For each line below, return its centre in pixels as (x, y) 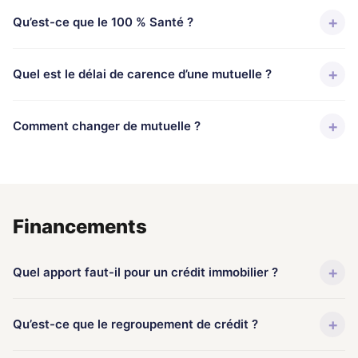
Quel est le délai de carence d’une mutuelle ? (142, 74)
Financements (80, 227)
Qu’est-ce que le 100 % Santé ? (103, 22)
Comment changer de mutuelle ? (107, 126)
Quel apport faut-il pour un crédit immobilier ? (145, 272)
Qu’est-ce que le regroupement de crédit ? (135, 324)
